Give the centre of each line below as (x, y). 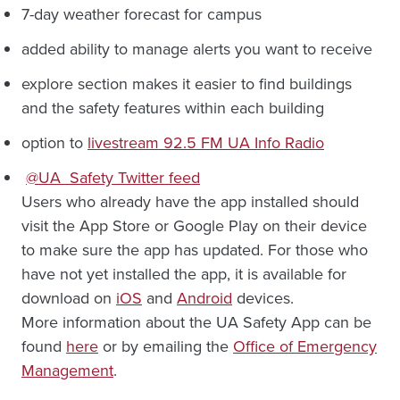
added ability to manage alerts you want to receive (197, 49)
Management (67, 370)
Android (204, 298)
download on (69, 298)
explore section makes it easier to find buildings (187, 83)
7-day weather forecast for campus (142, 14)
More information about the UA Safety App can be (196, 322)
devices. (263, 298)
